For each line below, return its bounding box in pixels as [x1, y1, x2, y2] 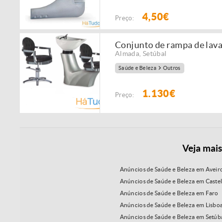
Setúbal [142, 50, 167, 57]
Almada [115, 50, 140, 57]
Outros [163, 65, 181, 71]
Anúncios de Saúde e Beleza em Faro [119, 190, 219, 197]
